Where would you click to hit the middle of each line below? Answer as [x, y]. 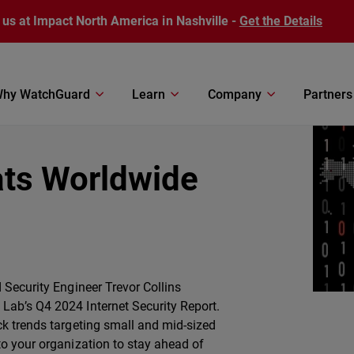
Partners [328, 94]
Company [234, 94]
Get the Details [281, 21]
